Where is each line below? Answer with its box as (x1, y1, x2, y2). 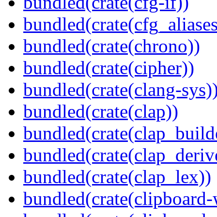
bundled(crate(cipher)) (23, 57, 194, 78)
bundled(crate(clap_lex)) (23, 166, 211, 187)
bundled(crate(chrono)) (23, 35, 200, 57)
